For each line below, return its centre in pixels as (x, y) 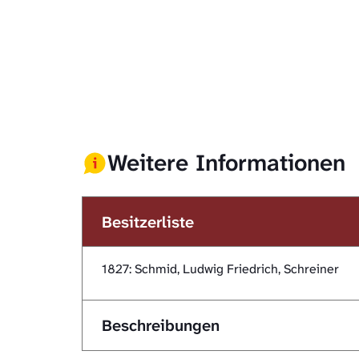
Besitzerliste (148, 222)
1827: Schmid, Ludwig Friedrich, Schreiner (220, 268)
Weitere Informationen (226, 163)
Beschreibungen (161, 325)
